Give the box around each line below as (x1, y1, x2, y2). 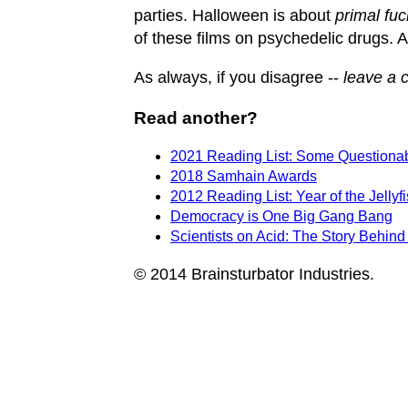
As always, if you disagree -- (134, 67, 343, 87)
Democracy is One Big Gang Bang (170, 209, 393, 225)
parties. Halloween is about (134, 5, 335, 25)
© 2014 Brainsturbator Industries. (134, 265, 374, 284)
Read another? (134, 107, 258, 127)
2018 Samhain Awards (170, 168, 317, 185)
